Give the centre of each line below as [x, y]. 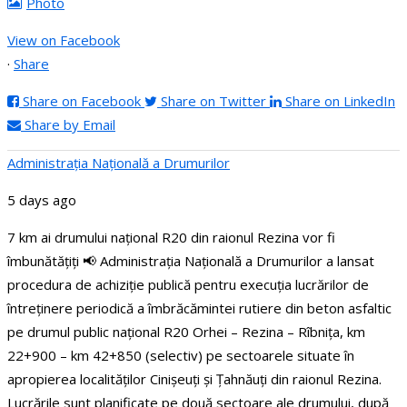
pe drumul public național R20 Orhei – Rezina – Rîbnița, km [186, 331]
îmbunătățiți [45, 260]
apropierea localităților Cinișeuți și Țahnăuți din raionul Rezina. [194, 378]
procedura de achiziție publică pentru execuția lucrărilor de [188, 284]
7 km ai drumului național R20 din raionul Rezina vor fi [171, 237]
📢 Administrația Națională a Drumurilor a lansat [228, 260]
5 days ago [42, 199]
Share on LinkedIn [340, 100]
